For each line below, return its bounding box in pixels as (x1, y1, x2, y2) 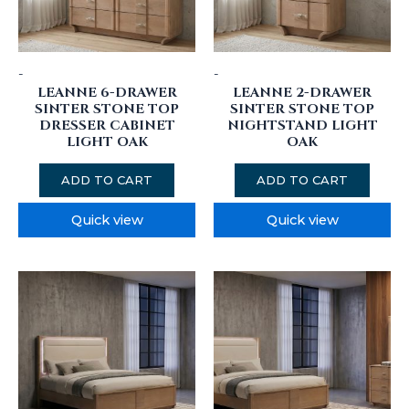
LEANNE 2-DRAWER (233, 84, 372, 102)
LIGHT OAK (66, 133, 148, 152)
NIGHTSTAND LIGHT (226, 117, 378, 135)
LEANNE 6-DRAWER (37, 84, 177, 102)
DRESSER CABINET (38, 117, 175, 135)
